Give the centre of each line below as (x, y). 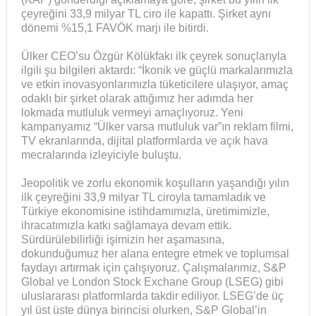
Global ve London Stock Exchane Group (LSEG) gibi (152, 281)
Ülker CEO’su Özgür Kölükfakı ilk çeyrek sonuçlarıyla (153, 56)
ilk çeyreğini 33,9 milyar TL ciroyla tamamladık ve (143, 197)
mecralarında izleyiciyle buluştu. (101, 154)
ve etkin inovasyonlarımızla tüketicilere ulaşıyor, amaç (154, 84)
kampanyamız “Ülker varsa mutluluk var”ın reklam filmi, (157, 126)
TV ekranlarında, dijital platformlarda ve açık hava (144, 140)
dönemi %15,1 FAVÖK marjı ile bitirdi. (115, 28)
